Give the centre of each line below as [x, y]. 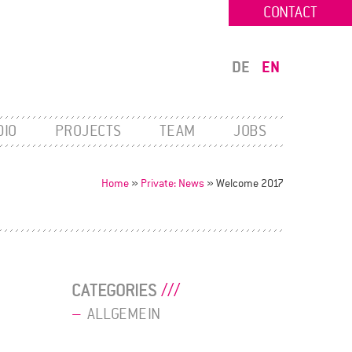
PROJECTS [88, 131]
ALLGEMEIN [124, 314]
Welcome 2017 [250, 183]
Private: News [172, 183]
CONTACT [290, 13]
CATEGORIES [114, 290]
